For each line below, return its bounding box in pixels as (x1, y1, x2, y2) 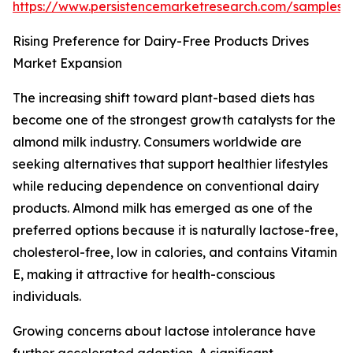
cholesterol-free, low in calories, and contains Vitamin (13, 244, 337, 261)
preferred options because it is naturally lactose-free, (13, 222, 338, 239)
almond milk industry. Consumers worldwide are (13, 134, 302, 150)
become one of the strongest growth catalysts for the (13, 112, 336, 128)
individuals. (13, 288, 81, 305)
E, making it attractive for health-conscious (13, 266, 275, 283)
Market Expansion (13, 55, 122, 72)
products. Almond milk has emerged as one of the (13, 200, 313, 217)
